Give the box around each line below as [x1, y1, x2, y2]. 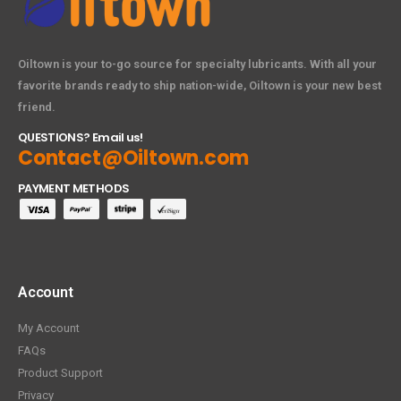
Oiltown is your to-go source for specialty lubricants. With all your [18, 57, 377, 72]
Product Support [18, 365, 103, 380]
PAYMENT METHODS [18, 180, 130, 198]
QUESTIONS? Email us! [18, 129, 142, 147]
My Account [18, 320, 80, 335]
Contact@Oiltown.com [18, 144, 249, 173]
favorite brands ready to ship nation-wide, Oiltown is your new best [18, 79, 381, 93]
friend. [18, 100, 55, 115]
